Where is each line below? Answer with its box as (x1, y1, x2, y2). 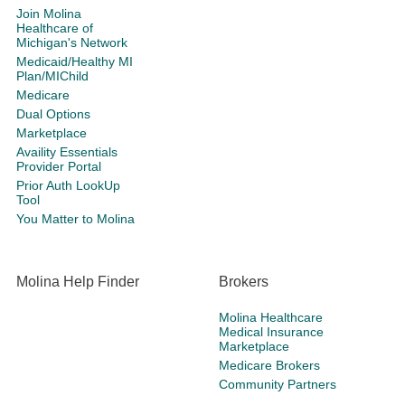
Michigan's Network (16, 35, 127, 51)
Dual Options (16, 107, 90, 122)
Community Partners (219, 377, 336, 392)
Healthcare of (16, 21, 93, 36)
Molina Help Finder (16, 274, 139, 290)
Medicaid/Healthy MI (16, 54, 133, 70)
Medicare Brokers (219, 358, 320, 373)
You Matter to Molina (16, 212, 135, 227)
